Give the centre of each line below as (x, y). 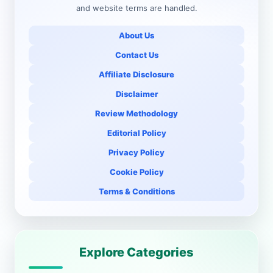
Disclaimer (136, 94)
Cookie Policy (136, 172)
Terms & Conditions (136, 191)
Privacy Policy (136, 152)
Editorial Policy (136, 133)
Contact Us (136, 55)
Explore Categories (136, 252)
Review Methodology (136, 113)
